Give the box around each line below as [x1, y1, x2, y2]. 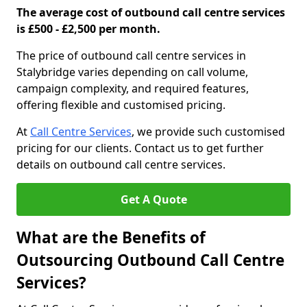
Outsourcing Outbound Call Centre [16, 249, 284, 271]
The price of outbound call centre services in [16, 48, 246, 63]
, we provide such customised [132, 124, 285, 139]
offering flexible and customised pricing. [16, 97, 225, 112]
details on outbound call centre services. [16, 157, 225, 172]
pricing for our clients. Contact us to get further [16, 140, 264, 156]
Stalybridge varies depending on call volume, [16, 64, 248, 79]
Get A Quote [120, 192, 187, 207]
